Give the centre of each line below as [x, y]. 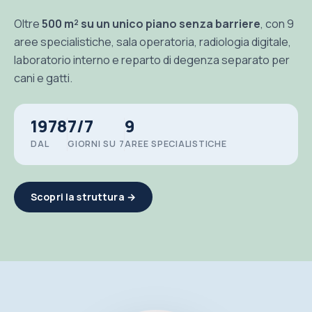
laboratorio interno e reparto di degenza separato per [152, 60]
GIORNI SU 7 [96, 144]
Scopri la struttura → [83, 197]
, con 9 [277, 24]
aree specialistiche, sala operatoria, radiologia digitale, [153, 42]
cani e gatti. [43, 78]
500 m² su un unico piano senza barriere [151, 24]
